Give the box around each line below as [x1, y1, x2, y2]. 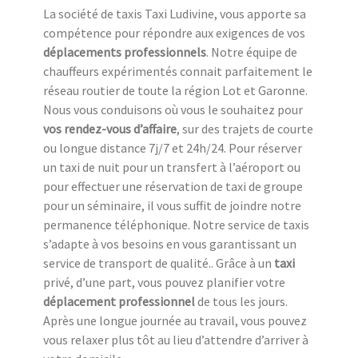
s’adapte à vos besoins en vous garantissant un [43, 236, 296, 253]
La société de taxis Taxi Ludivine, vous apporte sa [43, 6, 306, 22]
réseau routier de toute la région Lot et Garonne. [43, 82, 308, 99]
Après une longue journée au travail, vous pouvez [43, 312, 307, 329]
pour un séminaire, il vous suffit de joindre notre [43, 197, 301, 214]
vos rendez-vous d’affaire [43, 121, 177, 137]
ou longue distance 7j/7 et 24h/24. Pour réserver [43, 140, 302, 157]
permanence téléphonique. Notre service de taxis [43, 217, 309, 233]
